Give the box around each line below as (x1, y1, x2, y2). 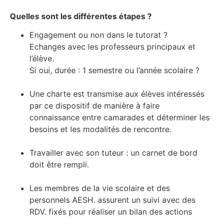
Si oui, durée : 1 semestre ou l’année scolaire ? (29, 65, 199, 76)
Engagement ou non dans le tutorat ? (29, 30, 167, 40)
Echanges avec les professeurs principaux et (29, 42, 195, 52)
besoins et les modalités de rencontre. (29, 124, 171, 135)
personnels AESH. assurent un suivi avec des (29, 195, 195, 205)
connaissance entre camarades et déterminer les (29, 112, 210, 123)
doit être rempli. (29, 160, 89, 170)
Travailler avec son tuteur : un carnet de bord (29, 148, 197, 158)
